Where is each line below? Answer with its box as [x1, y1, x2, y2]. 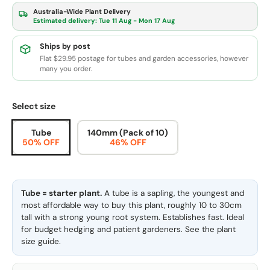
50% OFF [22, 136, 60, 148]
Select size [12, 101, 55, 112]
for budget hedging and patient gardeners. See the [21, 224, 217, 234]
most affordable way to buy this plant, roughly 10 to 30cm [21, 199, 242, 210]
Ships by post [40, 42, 90, 52]
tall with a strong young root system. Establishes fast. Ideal [21, 212, 244, 222]
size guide [21, 236, 59, 246]
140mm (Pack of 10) [87, 127, 168, 138]
